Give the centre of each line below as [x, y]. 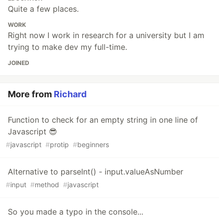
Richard [70, 94]
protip [59, 145]
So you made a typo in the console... [76, 212]
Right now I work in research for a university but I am [106, 35]
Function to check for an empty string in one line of [103, 120]
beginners [93, 145]
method [47, 185]
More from [31, 94]
